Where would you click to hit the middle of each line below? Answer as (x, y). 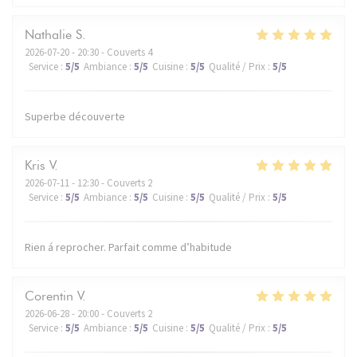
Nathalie (48, 34)
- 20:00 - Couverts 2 (111, 313)
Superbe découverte (75, 116)
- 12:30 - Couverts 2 (111, 182)
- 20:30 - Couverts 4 (111, 52)
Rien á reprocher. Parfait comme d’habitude (128, 247)
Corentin (49, 296)
